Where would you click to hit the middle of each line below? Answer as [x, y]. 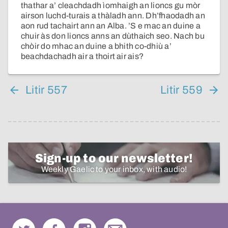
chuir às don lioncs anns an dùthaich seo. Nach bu [113, 36]
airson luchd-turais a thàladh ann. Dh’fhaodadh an [113, 16]
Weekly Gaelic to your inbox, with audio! [114, 169]
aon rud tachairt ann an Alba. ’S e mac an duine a [111, 26]
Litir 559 [181, 90]
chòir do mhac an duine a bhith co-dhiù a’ [96, 46]
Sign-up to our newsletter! [114, 159]
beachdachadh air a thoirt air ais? [82, 56]
